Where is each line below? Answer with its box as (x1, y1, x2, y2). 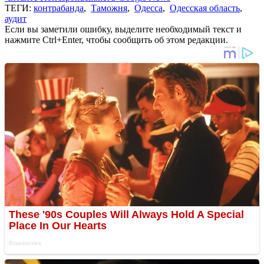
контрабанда (34, 2, 84, 13)
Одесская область (170, 2, 240, 13)
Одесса (134, 2, 163, 13)
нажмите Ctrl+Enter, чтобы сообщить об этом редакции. (5, 34, 228, 45)
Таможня (91, 2, 127, 13)
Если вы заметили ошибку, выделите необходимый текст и (5, 24, 242, 34)
